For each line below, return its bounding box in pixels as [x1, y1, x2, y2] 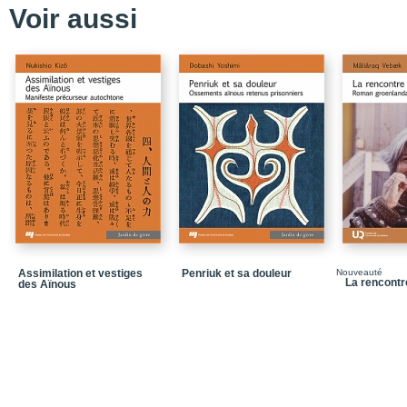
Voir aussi [9, 4, 137, 34]
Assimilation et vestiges [18, 267, 143, 280]
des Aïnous [18, 278, 76, 291]
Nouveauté [336, 267, 382, 277]
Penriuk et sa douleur [182, 267, 292, 280]
